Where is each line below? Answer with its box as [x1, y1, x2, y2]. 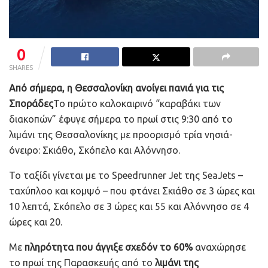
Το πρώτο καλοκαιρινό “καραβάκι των [53, 98, 221, 109]
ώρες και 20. [9, 216, 62, 227]
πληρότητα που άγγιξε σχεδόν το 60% [25, 241, 195, 252]
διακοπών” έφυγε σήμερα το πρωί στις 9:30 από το [9, 113, 233, 124]
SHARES [9, 63, 33, 71]
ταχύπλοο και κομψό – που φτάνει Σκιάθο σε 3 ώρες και [9, 185, 255, 196]
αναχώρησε [195, 241, 246, 252]
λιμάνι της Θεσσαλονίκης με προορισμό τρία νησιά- [9, 129, 233, 140]
